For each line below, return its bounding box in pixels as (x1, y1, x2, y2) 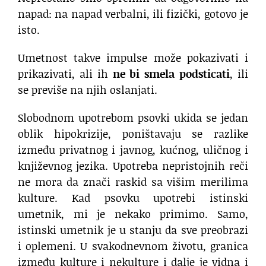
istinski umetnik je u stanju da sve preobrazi (18, 221, 248, 237)
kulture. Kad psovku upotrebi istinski (18, 189, 248, 205)
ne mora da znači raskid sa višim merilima (18, 173, 248, 189)
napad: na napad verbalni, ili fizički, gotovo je (18, 5, 248, 21)
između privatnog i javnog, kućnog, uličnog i (18, 141, 248, 157)
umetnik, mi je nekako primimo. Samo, (18, 205, 248, 221)
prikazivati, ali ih (18, 65, 113, 81)
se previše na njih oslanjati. (18, 81, 157, 97)
